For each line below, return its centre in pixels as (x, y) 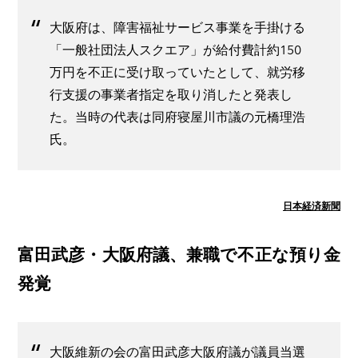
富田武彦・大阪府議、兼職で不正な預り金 (179, 254)
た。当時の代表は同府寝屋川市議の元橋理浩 (177, 117)
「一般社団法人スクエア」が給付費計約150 (175, 50)
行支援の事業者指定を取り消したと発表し (171, 94)
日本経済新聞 (312, 206)
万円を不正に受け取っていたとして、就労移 (177, 72)
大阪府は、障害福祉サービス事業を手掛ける (177, 27)
